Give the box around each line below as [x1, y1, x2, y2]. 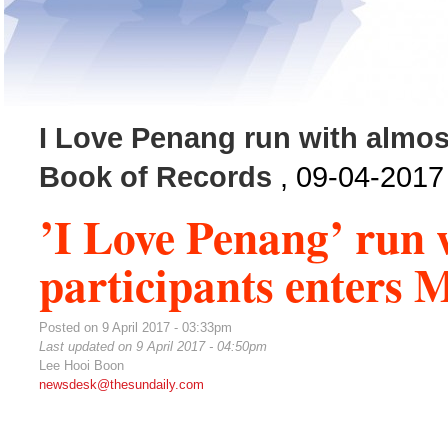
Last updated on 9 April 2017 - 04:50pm [39, 339, 267, 354]
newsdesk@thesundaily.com [39, 377, 204, 392]
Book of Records [39, 161, 272, 193]
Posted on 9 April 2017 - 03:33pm [39, 320, 232, 335]
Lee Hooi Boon [39, 358, 124, 373]
